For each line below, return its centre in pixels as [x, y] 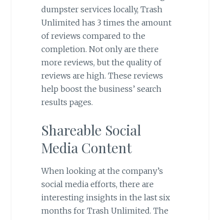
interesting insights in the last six [105, 198]
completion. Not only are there [100, 49]
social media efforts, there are [97, 184]
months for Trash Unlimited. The [105, 211]
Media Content [86, 148]
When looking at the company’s [102, 171]
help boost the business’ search [101, 89]
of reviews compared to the [93, 36]
